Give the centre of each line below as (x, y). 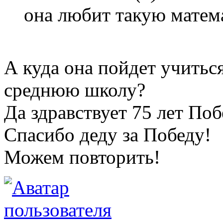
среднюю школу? (75, 90)
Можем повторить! (82, 157)
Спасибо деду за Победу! (108, 135)
